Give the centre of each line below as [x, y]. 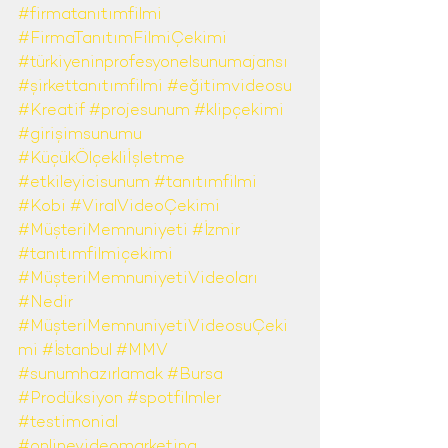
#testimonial [68, 423]
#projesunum [139, 111]
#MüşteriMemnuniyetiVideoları [138, 279]
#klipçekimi [239, 111]
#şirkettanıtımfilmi [90, 87]
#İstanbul [77, 351]
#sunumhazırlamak [90, 375]
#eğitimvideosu [229, 87]
